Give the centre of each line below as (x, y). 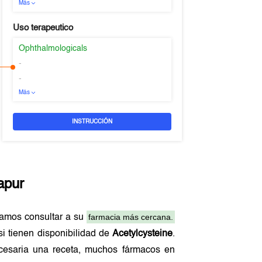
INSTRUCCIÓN (92, 122)
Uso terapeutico (43, 28)
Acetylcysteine (142, 234)
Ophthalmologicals (53, 49)
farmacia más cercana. (130, 217)
